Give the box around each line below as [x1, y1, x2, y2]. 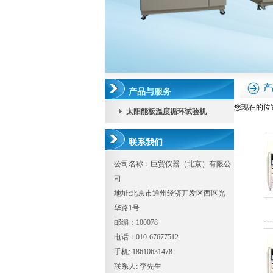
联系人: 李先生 [114, 262, 161, 271]
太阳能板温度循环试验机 [126, 107, 207, 116]
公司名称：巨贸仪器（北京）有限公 [114, 160, 231, 168]
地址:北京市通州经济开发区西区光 [114, 189, 225, 197]
